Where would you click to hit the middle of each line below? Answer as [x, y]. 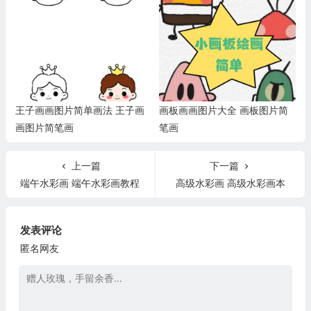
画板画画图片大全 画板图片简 [223, 110]
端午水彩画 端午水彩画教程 [80, 183]
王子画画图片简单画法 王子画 [79, 110]
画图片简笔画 [44, 128]
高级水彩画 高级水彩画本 [230, 183]
